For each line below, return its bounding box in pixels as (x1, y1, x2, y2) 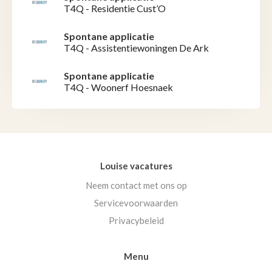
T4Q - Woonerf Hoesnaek (64, 81, 173, 93)
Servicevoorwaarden (94, 197, 178, 209)
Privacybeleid (108, 215, 164, 226)
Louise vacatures (100, 160, 172, 172)
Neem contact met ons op (85, 180, 187, 191)
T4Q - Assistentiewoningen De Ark (64, 42, 209, 54)
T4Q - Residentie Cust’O (64, 2, 166, 15)
